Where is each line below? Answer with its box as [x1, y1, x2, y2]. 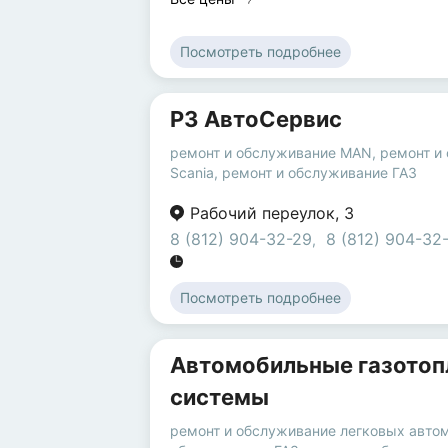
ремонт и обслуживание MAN [170, 144, 372, 162]
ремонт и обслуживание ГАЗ [222, 164, 417, 182]
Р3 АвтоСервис [170, 106, 342, 133]
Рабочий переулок [190, 203, 335, 224]
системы [170, 384, 269, 411]
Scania [170, 164, 214, 182]
